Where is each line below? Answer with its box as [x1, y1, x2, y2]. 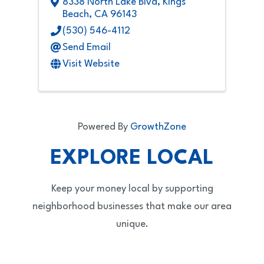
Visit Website [62, 59, 120, 70]
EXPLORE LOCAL [50, 148, 214, 169]
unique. [115, 219, 148, 230]
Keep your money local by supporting [51, 184, 213, 194]
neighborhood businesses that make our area [32, 202, 232, 212]
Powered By [78, 122, 130, 133]
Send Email [62, 42, 111, 53]
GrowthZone [130, 122, 186, 133]
